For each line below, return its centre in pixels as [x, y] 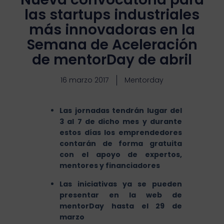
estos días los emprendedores [121, 133]
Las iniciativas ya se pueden [121, 184]
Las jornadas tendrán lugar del [121, 111]
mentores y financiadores [110, 166]
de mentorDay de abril [112, 60]
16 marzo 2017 [84, 80]
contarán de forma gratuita [121, 144]
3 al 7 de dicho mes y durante [121, 122]
